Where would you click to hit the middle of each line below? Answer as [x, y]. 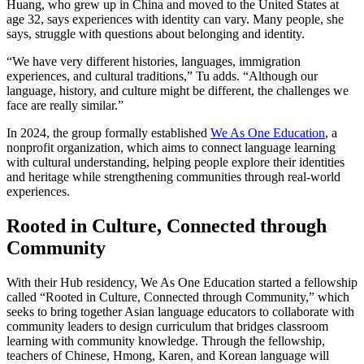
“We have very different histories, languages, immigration [154, 62]
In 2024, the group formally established [108, 133]
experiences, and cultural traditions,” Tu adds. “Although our [162, 76]
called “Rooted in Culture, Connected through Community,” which [178, 297]
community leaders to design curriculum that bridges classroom [167, 327]
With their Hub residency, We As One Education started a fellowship [182, 283]
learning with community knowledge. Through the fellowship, [166, 341]
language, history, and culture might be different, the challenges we [178, 91]
